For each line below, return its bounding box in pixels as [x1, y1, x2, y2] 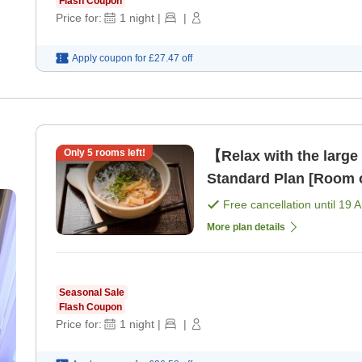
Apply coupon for [72, 52, 146, 64]
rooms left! [92, 146, 145, 158]
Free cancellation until [223, 197, 339, 211]
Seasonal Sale [59, 286, 124, 298]
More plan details [207, 221, 285, 233]
